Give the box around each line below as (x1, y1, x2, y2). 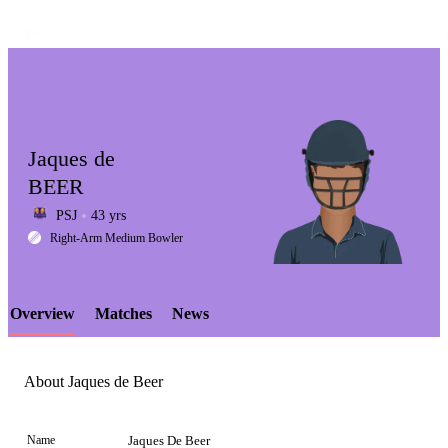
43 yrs (91, 208, 126, 223)
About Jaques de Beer (24, 373, 163, 391)
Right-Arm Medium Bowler (50, 231, 183, 245)
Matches (95, 305, 152, 322)
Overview (10, 305, 75, 322)
